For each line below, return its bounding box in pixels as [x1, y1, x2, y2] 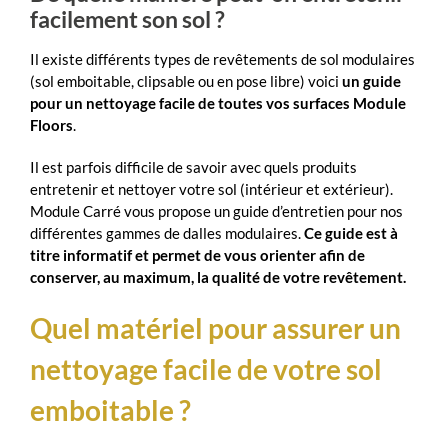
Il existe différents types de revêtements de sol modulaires [30, 49, 415, 68]
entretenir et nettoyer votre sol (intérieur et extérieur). [30, 179, 393, 198]
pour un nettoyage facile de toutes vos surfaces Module [30, 93, 406, 112]
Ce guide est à [304, 223, 398, 242]
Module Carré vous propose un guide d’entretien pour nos [30, 201, 403, 220]
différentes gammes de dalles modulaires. [30, 223, 304, 242]
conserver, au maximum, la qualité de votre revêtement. [30, 267, 406, 286]
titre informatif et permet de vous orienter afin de [30, 245, 365, 264]
